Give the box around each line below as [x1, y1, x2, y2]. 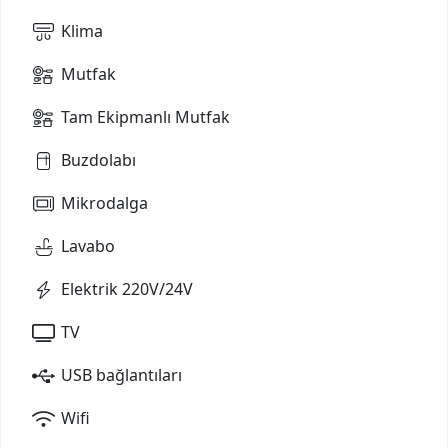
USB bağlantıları [61, 363, 182, 386]
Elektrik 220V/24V [61, 277, 193, 300]
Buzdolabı [61, 148, 136, 171]
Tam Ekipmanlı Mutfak [61, 105, 230, 128]
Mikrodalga [61, 191, 148, 214]
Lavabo [61, 234, 115, 257]
